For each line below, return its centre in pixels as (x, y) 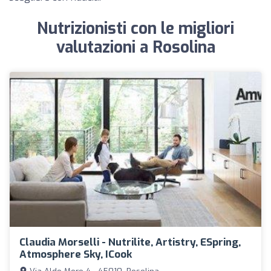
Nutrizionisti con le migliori (135, 29)
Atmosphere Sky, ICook (76, 254)
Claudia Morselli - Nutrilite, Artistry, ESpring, (130, 242)
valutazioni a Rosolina (135, 47)
